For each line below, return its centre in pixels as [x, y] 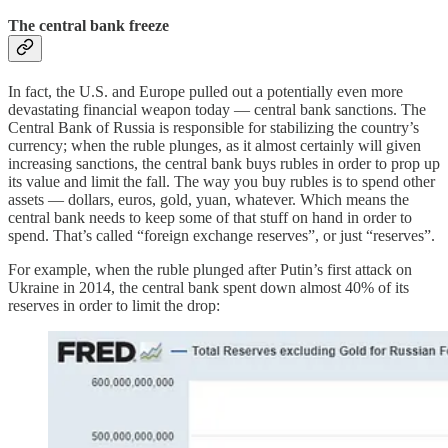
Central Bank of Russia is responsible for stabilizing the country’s [213, 128]
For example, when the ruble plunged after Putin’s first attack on [210, 270]
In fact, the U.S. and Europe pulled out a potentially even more [205, 92]
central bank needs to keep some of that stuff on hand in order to [210, 218]
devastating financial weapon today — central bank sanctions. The [217, 110]
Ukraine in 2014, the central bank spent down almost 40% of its [208, 288]
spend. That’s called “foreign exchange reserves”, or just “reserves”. [221, 236]
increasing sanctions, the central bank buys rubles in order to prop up [224, 164]
